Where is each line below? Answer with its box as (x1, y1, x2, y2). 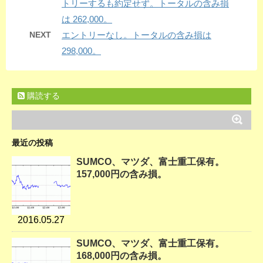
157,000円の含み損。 (76, 169, 167, 180)
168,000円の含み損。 (76, 251, 167, 261)
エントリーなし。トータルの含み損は (62, 30, 211, 41)
